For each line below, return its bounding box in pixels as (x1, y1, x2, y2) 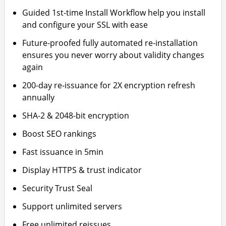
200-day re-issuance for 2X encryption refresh (22, 80, 196, 91)
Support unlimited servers (22, 201, 123, 212)
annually (22, 92, 55, 103)
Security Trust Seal (22, 183, 93, 194)
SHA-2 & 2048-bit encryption (22, 110, 130, 121)
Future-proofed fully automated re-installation (22, 37, 198, 48)
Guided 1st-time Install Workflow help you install (22, 7, 206, 18)
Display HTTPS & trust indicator (22, 164, 142, 176)
